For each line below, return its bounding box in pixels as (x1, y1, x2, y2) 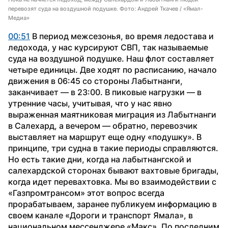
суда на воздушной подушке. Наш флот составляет (8, 53, 214, 64)
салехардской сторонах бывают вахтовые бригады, (8, 165, 219, 176)
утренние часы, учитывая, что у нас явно (8, 98, 172, 108)
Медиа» (8, 14, 30, 21)
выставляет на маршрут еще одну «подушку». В (8, 131, 202, 142)
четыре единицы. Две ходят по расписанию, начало (8, 64, 217, 75)
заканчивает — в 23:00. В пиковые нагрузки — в (8, 87, 202, 97)
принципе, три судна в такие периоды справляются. (8, 142, 218, 153)
